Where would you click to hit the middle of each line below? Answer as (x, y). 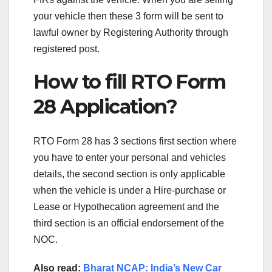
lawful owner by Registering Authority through (131, 33)
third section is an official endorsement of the (129, 223)
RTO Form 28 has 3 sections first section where (135, 141)
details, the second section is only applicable (129, 174)
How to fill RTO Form (129, 82)
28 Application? (105, 107)
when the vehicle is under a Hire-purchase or (130, 190)
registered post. (66, 49)
